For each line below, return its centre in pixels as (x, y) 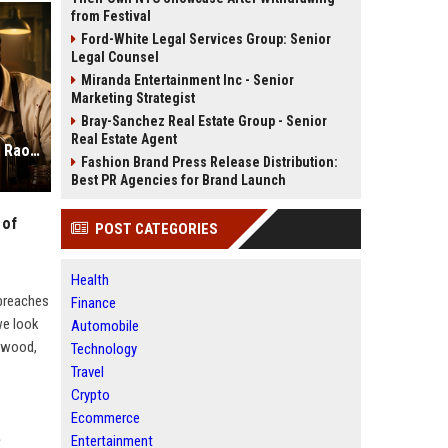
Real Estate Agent (124, 139)
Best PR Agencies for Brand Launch (178, 180)
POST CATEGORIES (156, 229)
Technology (104, 349)
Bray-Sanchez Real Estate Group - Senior (204, 121)
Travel (87, 372)
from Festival (111, 16)
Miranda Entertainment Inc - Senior (187, 80)
